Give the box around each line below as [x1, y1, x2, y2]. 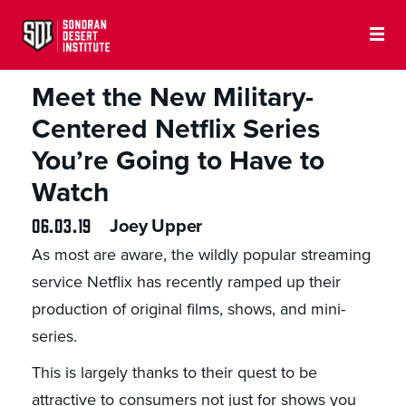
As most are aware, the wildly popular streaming [31, 245, 371, 266]
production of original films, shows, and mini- [31, 299, 345, 320]
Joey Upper [110, 216, 203, 238]
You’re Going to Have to [31, 144, 324, 179]
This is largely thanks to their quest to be [31, 362, 317, 383]
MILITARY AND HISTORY [9, 41, 174, 63]
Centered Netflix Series [31, 112, 320, 147]
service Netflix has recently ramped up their [31, 272, 341, 293]
